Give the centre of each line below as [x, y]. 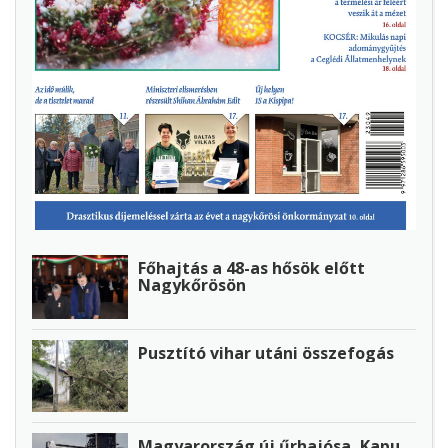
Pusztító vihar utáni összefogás [266, 352]
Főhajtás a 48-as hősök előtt [251, 267]
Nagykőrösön [192, 284]
